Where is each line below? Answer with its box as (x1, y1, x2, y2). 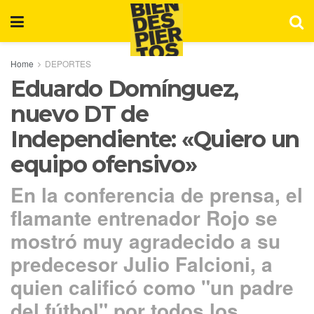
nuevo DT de (11, 100, 149, 128)
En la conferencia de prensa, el (11, 179, 303, 209)
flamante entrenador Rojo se (11, 203, 278, 232)
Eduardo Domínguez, (11, 75, 238, 102)
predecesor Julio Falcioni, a (11, 249, 273, 278)
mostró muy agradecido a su (11, 226, 280, 255)
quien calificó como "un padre (11, 272, 294, 301)
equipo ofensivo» (11, 151, 197, 178)
